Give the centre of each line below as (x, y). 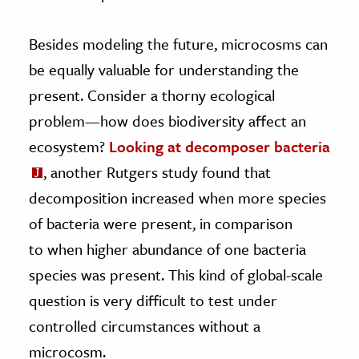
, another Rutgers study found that (157, 171)
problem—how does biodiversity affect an (167, 120)
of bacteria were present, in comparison (161, 223)
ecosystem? (69, 146)
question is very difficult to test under (153, 300)
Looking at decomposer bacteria (220, 146)
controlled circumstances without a (145, 325)
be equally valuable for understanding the (164, 69)
